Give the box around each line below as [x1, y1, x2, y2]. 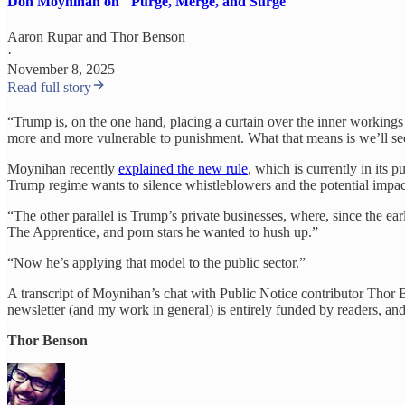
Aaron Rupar [7, 29, 82, 45]
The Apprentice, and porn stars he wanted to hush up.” [7, 224, 318, 240]
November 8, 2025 [7, 61, 115, 78]
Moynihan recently [7, 161, 118, 177]
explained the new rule [118, 161, 248, 177]
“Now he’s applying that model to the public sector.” [7, 255, 306, 271]
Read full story [7, 80, 91, 96]
